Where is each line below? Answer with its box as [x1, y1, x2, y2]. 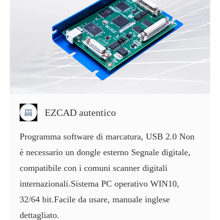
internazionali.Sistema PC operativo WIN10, [20, 179, 179, 189]
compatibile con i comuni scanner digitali [20, 163, 167, 173]
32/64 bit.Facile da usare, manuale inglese [20, 194, 170, 205]
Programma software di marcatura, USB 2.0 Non [20, 132, 194, 142]
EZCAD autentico [45, 107, 116, 118]
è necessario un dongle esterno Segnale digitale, [20, 147, 191, 158]
